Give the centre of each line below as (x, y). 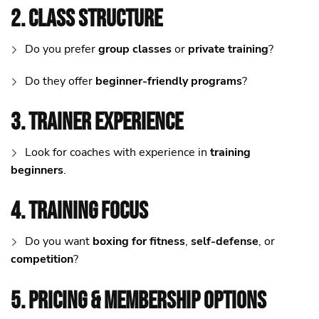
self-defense (225, 242)
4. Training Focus (79, 211)
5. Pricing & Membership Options (138, 300)
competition (42, 260)
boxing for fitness (139, 242)
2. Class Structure (87, 19)
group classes (135, 49)
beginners (37, 171)
